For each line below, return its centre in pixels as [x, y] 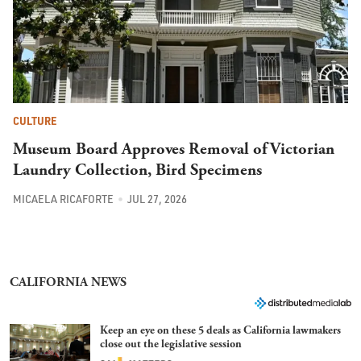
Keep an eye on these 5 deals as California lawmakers [220, 304]
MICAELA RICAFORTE [63, 174]
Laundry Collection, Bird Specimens [137, 144]
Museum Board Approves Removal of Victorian [174, 123]
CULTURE [35, 95]
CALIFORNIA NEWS [68, 257]
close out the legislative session [171, 318]
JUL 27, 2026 [157, 174]
